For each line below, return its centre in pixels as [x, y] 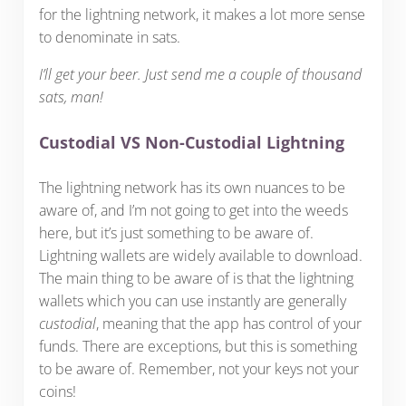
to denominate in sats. [109, 37]
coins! [57, 391]
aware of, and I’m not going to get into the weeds [193, 210]
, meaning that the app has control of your [228, 323]
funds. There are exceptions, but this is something [198, 346]
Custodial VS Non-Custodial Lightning [191, 143]
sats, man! [71, 97]
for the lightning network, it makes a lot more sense [202, 14]
